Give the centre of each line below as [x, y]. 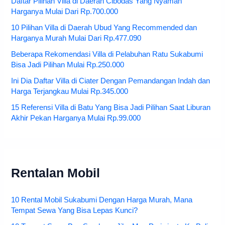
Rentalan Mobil [56, 173]
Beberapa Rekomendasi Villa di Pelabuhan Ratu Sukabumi [107, 54]
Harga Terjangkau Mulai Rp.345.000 [70, 91]
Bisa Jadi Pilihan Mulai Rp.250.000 [68, 65]
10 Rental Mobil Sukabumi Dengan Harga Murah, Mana [102, 200]
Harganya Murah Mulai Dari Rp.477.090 [76, 38]
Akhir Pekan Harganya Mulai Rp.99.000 [76, 118]
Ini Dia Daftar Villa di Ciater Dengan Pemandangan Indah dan [111, 81]
